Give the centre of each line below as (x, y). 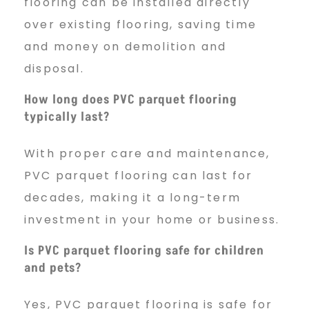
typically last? (67, 117)
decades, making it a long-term (132, 198)
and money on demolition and (126, 47)
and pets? (53, 268)
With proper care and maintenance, (147, 154)
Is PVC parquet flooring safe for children (144, 251)
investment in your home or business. (152, 220)
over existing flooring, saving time (141, 25)
